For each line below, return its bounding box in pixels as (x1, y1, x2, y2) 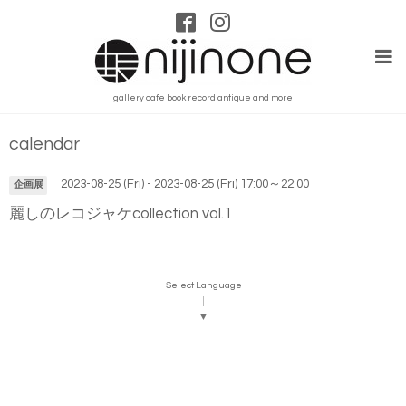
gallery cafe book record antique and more (113, 93, 293, 103)
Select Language (165, 280, 242, 291)
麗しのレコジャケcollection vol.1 (9, 205, 232, 221)
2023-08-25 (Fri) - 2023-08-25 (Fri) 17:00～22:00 (60, 178, 309, 190)
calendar (9, 135, 80, 153)
